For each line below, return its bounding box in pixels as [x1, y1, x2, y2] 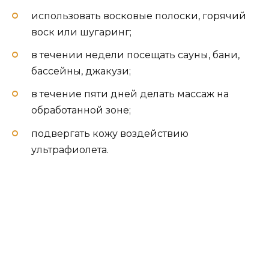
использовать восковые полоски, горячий [31, 10, 246, 22]
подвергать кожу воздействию [31, 127, 189, 139]
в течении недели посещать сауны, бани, [31, 49, 240, 61]
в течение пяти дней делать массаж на [31, 88, 229, 100]
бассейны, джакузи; [31, 65, 131, 77]
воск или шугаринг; [31, 26, 131, 38]
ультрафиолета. [31, 144, 109, 156]
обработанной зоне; [31, 104, 131, 116]
